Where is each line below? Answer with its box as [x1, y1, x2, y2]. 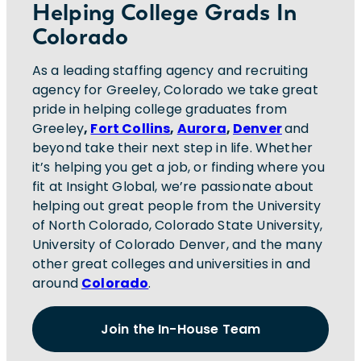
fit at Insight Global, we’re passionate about [32, 177, 314, 197]
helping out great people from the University [32, 197, 322, 216]
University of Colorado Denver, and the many [32, 235, 322, 255]
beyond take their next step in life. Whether [32, 139, 313, 158]
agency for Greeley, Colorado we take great [32, 81, 318, 100]
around [32, 274, 82, 293]
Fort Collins [90, 119, 171, 139]
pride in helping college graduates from [32, 100, 288, 119]
